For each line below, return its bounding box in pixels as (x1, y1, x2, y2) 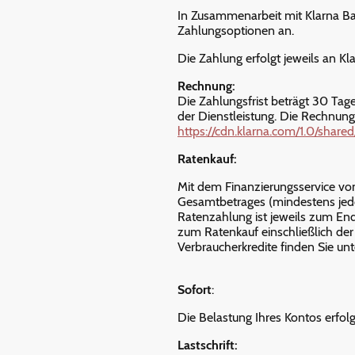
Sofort (177, 281, 212, 297)
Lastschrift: (177, 337, 241, 353)
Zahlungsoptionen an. (177, 22, 297, 38)
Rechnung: (177, 78, 239, 94)
